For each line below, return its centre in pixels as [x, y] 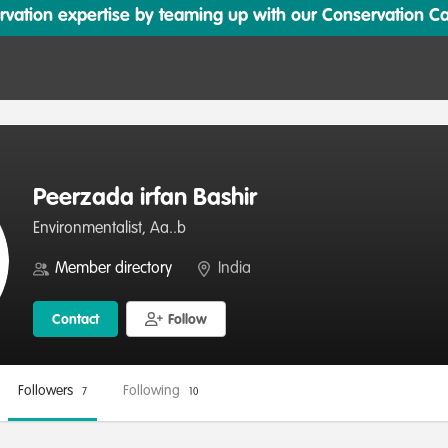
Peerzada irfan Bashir [145, 199]
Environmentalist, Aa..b [109, 229]
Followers [47, 391]
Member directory [113, 269]
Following [153, 391]
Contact [75, 320]
